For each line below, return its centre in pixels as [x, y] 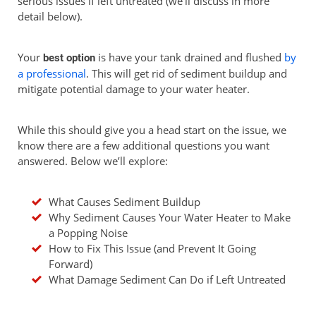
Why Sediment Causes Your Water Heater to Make [170, 217]
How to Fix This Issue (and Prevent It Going [152, 248]
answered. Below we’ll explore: [93, 161]
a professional [52, 73]
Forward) [71, 264]
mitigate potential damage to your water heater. [134, 89]
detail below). [50, 16]
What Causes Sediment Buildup [124, 202]
